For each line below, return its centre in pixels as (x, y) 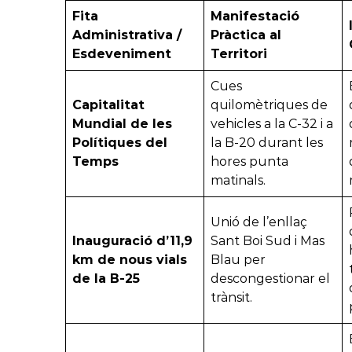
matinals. (238, 181)
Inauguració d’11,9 (132, 241)
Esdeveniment (122, 54)
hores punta (249, 162)
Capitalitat (108, 105)
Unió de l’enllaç (259, 222)
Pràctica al (246, 35)
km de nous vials (130, 260)
